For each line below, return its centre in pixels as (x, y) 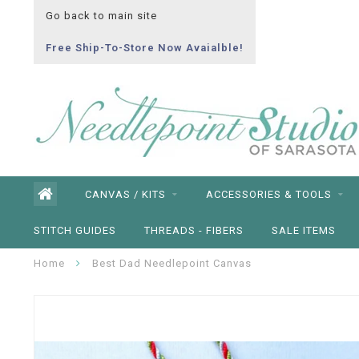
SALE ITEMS (304, 230)
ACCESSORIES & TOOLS (269, 194)
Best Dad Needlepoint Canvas (172, 263)
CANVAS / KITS (125, 194)
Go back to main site (101, 16)
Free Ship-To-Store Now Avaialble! (145, 48)
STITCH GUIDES (75, 230)
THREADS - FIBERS (194, 230)
